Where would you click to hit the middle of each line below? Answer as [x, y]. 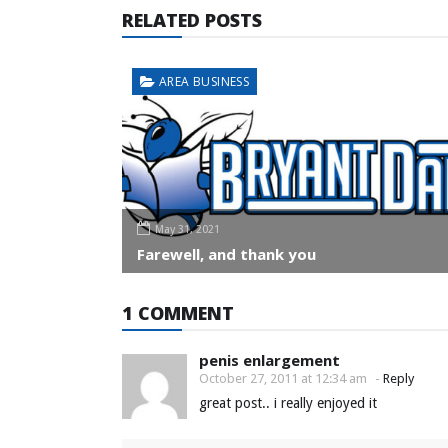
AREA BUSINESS [204, 81]
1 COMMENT [178, 312]
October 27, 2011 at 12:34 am [283, 378]
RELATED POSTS [192, 19]
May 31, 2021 [187, 229]
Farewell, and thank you [226, 253]
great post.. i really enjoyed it [288, 402]
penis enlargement [269, 359]
